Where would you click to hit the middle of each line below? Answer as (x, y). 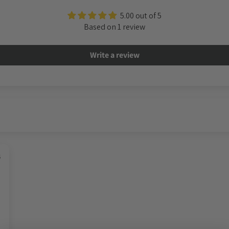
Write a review (114, 55)
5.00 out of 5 (141, 16)
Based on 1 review (114, 27)
